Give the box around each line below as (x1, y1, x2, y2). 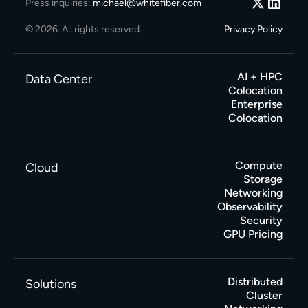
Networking (224, 186, 283, 200)
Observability (217, 200, 283, 214)
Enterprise (231, 98, 283, 111)
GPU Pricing (223, 228, 283, 241)
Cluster (246, 289, 283, 302)
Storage (243, 173, 283, 186)
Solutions (25, 276, 76, 292)
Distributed (228, 275, 283, 289)
